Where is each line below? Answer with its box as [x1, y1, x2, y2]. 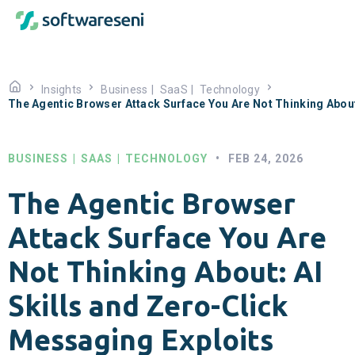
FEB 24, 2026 [228, 152, 303, 165]
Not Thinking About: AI [8, 255, 323, 288]
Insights [41, 83, 82, 96]
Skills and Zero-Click [8, 289, 288, 323]
